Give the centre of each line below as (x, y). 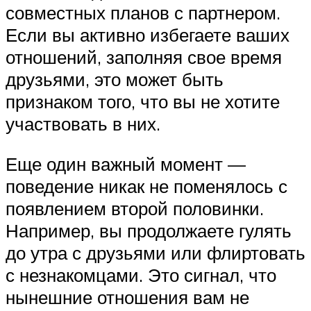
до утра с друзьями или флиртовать (155, 252)
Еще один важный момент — (126, 163)
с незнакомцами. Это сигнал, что (141, 275)
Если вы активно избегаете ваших (148, 35)
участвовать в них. (83, 124)
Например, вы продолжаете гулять (149, 230)
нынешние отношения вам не (127, 297)
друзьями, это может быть (115, 79)
